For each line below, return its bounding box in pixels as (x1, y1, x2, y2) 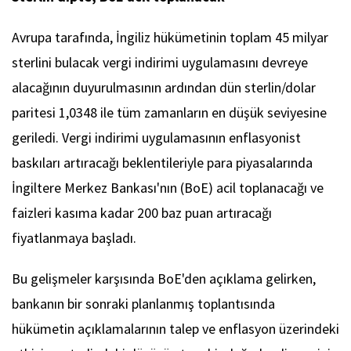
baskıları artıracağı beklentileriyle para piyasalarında (12, 154, 313, 172)
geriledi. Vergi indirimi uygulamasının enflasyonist (12, 128, 301, 147)
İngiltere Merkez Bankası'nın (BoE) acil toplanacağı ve (12, 179, 324, 197)
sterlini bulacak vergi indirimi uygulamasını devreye (12, 53, 308, 72)
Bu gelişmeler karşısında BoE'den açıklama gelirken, (12, 270, 316, 288)
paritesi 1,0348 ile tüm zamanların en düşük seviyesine (12, 103, 327, 122)
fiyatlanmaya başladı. (12, 229, 136, 248)
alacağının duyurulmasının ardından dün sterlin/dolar (12, 78, 316, 97)
